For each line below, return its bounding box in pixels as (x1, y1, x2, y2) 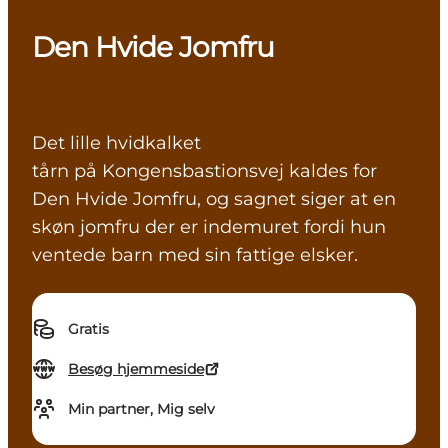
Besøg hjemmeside (68, 360, 204, 379)
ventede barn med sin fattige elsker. (32, 244, 378, 267)
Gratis (68, 320, 109, 339)
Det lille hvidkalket (32, 132, 201, 155)
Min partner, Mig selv (68, 400, 215, 419)
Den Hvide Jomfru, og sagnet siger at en (32, 188, 396, 211)
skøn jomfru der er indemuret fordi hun (32, 216, 386, 239)
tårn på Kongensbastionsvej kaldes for (32, 160, 377, 183)
